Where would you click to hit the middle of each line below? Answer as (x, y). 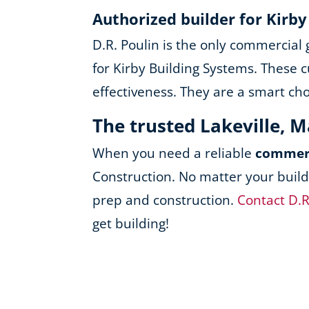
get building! (131, 223)
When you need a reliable (174, 153)
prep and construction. (165, 200)
